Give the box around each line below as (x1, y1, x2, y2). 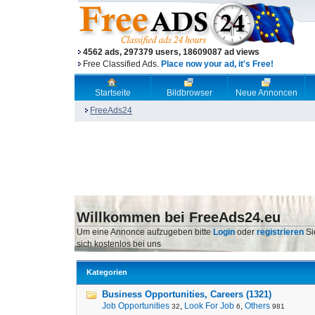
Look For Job (184, 301, 234, 311)
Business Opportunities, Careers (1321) (102, 289, 271, 300)
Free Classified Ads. (83, 59, 161, 69)
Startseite (94, 88, 131, 98)
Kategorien (86, 268, 127, 276)
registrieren (257, 227, 304, 237)
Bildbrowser (166, 88, 212, 98)
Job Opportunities (102, 301, 169, 311)
